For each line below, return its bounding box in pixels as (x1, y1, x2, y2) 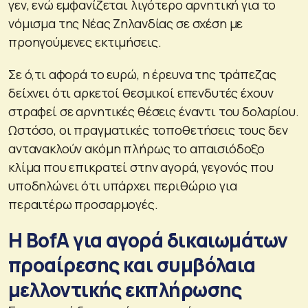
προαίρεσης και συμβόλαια (8, 251, 256, 278)
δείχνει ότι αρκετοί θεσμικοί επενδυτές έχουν (8, 84, 274, 101)
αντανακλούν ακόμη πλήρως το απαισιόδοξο (8, 140, 265, 157)
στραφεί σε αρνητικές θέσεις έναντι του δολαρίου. (8, 102, 299, 120)
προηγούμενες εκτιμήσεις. (8, 33, 162, 50)
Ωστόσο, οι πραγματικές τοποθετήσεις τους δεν (8, 121, 288, 138)
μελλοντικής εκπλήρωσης (8, 276, 242, 302)
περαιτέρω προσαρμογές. (8, 195, 158, 212)
